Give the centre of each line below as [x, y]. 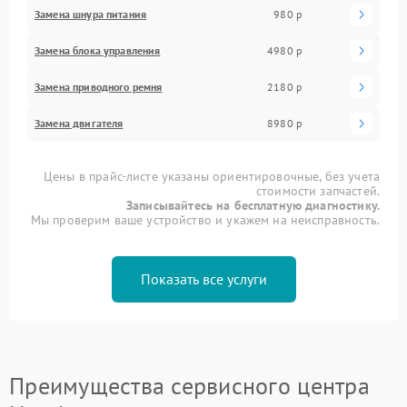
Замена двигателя [79, 123]
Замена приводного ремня [99, 86]
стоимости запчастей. [318, 190]
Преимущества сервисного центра [189, 385]
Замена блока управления [98, 50]
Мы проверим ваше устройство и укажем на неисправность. [205, 219]
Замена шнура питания [90, 14]
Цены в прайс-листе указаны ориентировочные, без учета [212, 176]
